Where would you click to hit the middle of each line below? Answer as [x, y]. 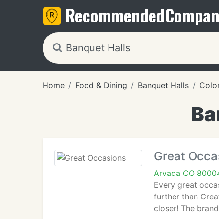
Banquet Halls [163, 85]
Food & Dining [101, 85]
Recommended [115, 15]
